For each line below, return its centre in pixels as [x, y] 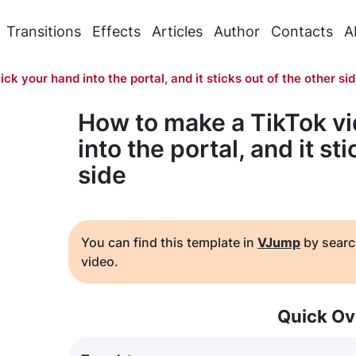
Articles [177, 31]
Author [236, 31]
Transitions [43, 31]
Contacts [302, 31]
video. [100, 261]
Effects [116, 31]
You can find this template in [169, 242]
